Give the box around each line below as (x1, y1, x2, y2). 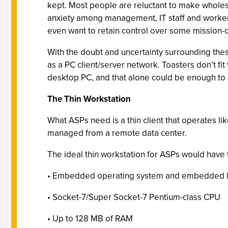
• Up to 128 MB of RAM (47, 212, 133, 224)
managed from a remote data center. (47, 127, 187, 139)
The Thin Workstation (47, 93, 131, 105)
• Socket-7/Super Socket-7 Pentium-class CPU (47, 191, 220, 203)
